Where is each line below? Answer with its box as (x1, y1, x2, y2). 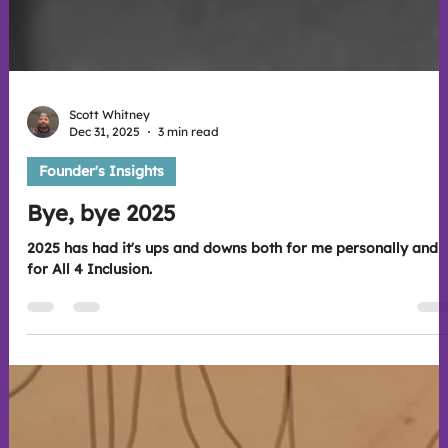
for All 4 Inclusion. (26, 364, 152, 382)
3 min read (157, 228, 219, 243)
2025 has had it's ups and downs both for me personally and (26, 343, 438, 361)
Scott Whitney (68, 211, 150, 226)
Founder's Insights (38, 266, 164, 284)
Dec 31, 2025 (68, 228, 140, 243)
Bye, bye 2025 (26, 303, 176, 331)
